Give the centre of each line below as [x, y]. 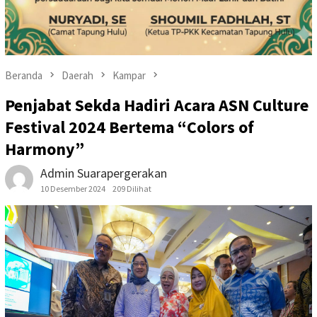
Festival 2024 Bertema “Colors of [129, 127]
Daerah [77, 75]
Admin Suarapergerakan [104, 173]
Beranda [24, 75]
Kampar [129, 75]
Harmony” [45, 149]
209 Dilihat [132, 189]
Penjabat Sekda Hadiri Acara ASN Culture [157, 105]
